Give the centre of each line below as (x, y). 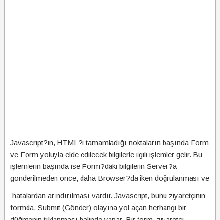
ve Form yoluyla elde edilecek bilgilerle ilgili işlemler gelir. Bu (106, 154)
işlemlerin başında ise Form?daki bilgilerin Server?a (94, 166)
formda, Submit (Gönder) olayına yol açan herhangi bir (98, 207)
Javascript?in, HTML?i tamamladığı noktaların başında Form (110, 143)
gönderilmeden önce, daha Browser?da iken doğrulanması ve (110, 178)
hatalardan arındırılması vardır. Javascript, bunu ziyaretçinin (108, 196)
